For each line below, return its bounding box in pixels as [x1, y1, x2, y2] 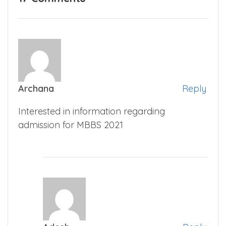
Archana [18, 83, 54, 95]
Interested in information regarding [18, 105, 165, 118]
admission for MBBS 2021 [18, 119, 123, 131]
